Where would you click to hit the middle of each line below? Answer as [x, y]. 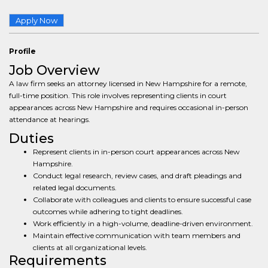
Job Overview [54, 70]
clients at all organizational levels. [90, 247]
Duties [31, 138]
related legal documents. [75, 188]
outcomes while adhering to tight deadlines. [108, 211]
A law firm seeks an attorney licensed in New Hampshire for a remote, [128, 83]
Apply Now [36, 20]
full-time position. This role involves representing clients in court [118, 95]
